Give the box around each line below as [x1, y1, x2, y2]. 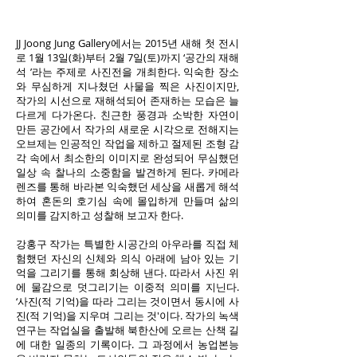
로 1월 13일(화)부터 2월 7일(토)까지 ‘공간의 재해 [16, 50, 239, 65]
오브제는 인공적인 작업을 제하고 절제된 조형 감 [16, 136, 239, 151]
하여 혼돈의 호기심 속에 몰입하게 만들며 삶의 [16, 194, 239, 208]
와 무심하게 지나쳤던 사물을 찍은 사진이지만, [16, 79, 239, 93]
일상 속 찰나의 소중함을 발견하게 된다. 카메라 [16, 165, 239, 179]
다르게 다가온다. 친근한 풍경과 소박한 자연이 [16, 108, 239, 122]
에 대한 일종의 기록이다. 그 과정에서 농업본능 [16, 337, 239, 351]
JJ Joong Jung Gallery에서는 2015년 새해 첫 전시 [16, 36, 239, 50]
